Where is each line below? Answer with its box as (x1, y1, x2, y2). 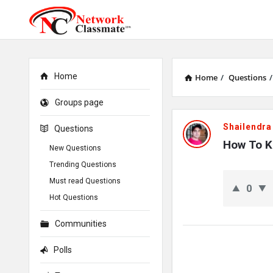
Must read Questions (49, 177, 121, 185)
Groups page (55, 97, 104, 107)
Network (171, 112, 233, 130)
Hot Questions (49, 193, 98, 202)
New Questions (49, 144, 101, 152)
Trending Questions (49, 160, 116, 169)
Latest (171, 160, 217, 179)
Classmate (171, 136, 247, 154)
